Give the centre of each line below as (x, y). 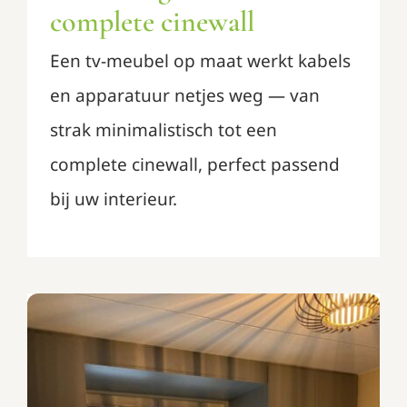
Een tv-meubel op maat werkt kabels (200, 60)
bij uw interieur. (113, 199)
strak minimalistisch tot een (163, 129)
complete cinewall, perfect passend (194, 164)
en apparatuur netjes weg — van (184, 95)
